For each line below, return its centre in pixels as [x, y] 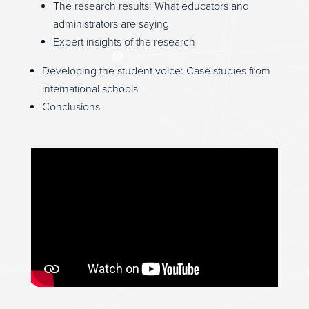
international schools [90, 89]
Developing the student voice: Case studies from [156, 71]
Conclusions [71, 107]
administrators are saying [111, 24]
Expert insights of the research [124, 42]
